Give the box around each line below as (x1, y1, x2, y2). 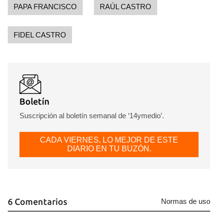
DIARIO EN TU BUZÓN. (67, 145, 151, 153)
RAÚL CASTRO (100, 2, 151, 11)
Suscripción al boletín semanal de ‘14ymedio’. (19, 111, 164, 120)
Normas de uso (161, 197, 210, 205)
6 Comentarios (8, 197, 67, 206)
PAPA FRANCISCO (14, 2, 77, 11)
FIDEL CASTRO (14, 31, 66, 39)
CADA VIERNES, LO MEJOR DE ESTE (40, 136, 178, 144)
